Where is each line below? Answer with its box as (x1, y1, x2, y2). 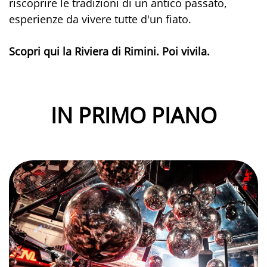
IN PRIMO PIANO (50, 100, 217, 130)
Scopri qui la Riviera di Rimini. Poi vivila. (9, 44, 210, 58)
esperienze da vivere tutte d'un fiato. (9, 11, 191, 26)
